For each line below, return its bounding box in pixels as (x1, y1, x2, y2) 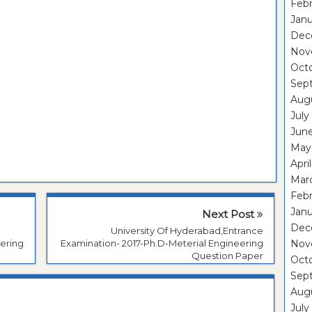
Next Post (202, 208, 257, 221)
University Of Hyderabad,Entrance (111, 225, 263, 237)
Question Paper (192, 250, 263, 262)
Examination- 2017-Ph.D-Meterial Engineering (61, 237, 263, 249)
